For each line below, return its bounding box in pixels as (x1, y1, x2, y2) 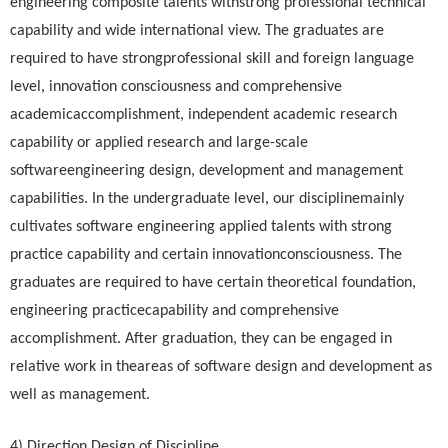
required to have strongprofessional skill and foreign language (10, 51, 414, 67)
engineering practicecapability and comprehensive (10, 303, 339, 319)
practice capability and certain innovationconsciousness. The (10, 247, 402, 263)
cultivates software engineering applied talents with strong (10, 219, 392, 235)
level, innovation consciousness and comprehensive (10, 79, 342, 95)
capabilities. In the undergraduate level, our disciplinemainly (10, 191, 404, 207)
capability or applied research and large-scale (10, 135, 308, 151)
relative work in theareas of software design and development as (10, 359, 432, 375)
